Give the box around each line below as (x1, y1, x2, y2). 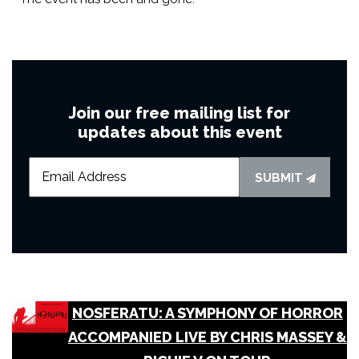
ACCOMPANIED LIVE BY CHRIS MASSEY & (67, 328, 347, 345)
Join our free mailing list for (69, 103, 290, 123)
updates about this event (77, 122, 282, 142)
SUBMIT (254, 170, 306, 185)
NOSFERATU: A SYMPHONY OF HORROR (71, 304, 343, 321)
